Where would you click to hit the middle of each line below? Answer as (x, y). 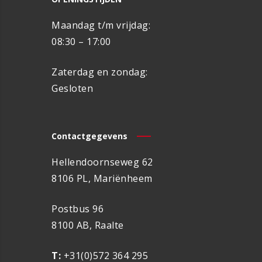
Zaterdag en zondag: (100, 72)
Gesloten (72, 89)
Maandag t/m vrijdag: (101, 25)
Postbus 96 (77, 209)
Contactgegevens (89, 136)
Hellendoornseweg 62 (102, 162)
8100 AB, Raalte (88, 225)
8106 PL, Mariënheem (102, 179)
